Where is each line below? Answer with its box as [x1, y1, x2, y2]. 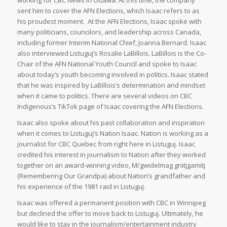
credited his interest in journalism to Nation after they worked [17, 149, 206, 159]
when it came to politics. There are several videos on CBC [17, 91, 192, 100]
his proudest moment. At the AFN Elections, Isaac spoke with [17, 16, 202, 26]
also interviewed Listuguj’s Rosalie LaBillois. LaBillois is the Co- [17, 48, 206, 58]
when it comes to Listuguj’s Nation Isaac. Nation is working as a [17, 128, 208, 138]
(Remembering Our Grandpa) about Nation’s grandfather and [17, 171, 205, 180]
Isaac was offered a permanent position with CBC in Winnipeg [17, 198, 206, 208]
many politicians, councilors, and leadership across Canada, [17, 27, 201, 36]
